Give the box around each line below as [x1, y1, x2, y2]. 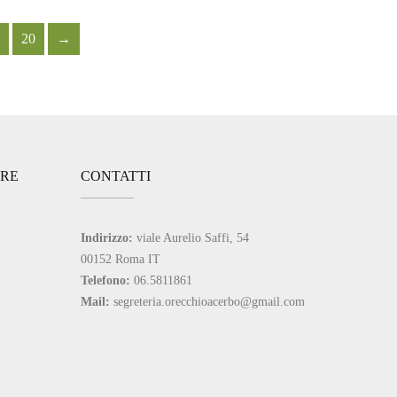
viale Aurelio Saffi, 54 [133, 230, 249, 245]
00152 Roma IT [81, 251, 160, 266]
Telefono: [81, 272, 130, 287]
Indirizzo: [81, 230, 133, 245]
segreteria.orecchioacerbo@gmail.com [113, 293, 305, 308]
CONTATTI [81, 167, 151, 183]
